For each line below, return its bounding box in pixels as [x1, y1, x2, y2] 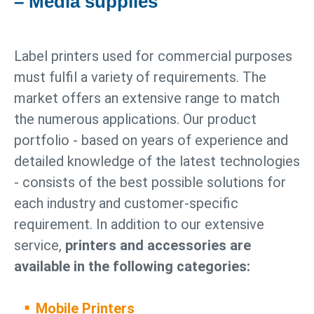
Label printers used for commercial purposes [14, 48, 292, 64]
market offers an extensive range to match [14, 90, 280, 107]
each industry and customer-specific [14, 195, 238, 212]
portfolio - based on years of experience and [14, 132, 288, 149]
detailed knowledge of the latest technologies [14, 153, 300, 170]
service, [14, 237, 65, 254]
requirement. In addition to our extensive [14, 216, 264, 233]
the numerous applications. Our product [14, 111, 257, 128]
